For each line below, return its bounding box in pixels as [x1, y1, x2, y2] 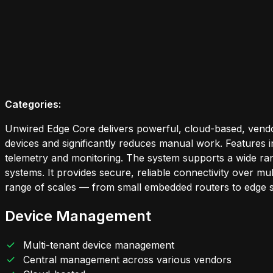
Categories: [5, 97, 61, 110]
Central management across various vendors [23, 253, 232, 266]
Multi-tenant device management [23, 239, 175, 252]
